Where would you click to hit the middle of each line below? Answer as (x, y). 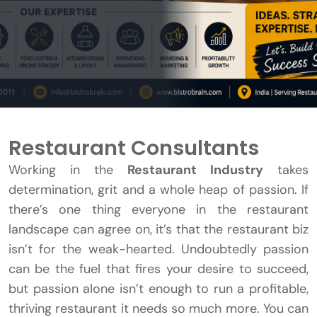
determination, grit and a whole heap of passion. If (158, 190)
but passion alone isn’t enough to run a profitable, (158, 289)
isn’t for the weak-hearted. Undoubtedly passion (158, 249)
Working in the (68, 170)
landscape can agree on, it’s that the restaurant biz (158, 230)
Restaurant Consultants (134, 148)
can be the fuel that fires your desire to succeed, (158, 269)
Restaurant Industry (195, 170)
